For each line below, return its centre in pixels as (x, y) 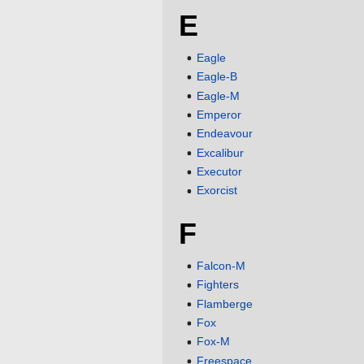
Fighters (218, 285)
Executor (220, 172)
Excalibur (221, 152)
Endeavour (225, 134)
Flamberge (225, 303)
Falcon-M (221, 265)
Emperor (219, 114)
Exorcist (217, 191)
